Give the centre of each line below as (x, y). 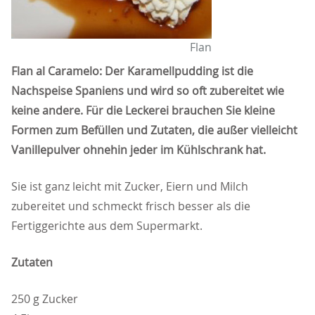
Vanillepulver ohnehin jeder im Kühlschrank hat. (139, 150)
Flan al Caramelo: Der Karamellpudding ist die (132, 71)
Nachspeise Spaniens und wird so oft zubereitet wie (148, 91)
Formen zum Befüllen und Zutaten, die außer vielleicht (154, 130)
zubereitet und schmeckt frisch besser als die (131, 206)
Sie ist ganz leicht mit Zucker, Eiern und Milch (130, 187)
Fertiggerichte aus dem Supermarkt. (107, 226)
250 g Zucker (45, 299)
